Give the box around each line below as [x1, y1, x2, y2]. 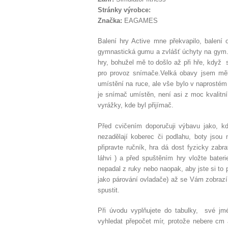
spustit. [98, 186, 120, 194]
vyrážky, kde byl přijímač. [98, 101, 174, 109]
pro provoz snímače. [98, 69, 161, 77]
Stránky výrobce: [98, 6, 151, 14]
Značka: [98, 16, 124, 24]
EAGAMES [124, 16, 158, 24]
